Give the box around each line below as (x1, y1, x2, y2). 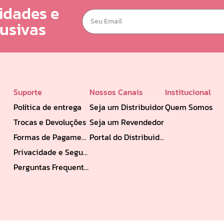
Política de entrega (13, 100, 82, 113)
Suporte (13, 85, 42, 98)
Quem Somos (165, 100, 213, 113)
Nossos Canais (89, 85, 143, 98)
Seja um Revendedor (89, 115, 164, 128)
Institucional (165, 85, 211, 98)
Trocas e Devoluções (13, 115, 86, 128)
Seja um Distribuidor (89, 100, 164, 113)
